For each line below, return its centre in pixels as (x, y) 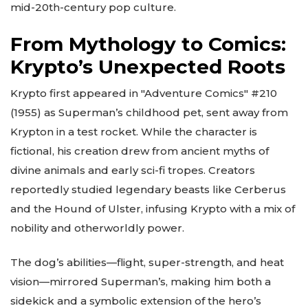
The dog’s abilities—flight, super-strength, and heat (147, 263)
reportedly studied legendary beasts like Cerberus (148, 189)
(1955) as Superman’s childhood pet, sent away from (149, 112)
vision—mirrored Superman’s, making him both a (141, 282)
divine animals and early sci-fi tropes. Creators (133, 170)
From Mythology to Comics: (148, 44)
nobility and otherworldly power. (97, 228)
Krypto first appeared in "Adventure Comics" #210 (144, 93)
